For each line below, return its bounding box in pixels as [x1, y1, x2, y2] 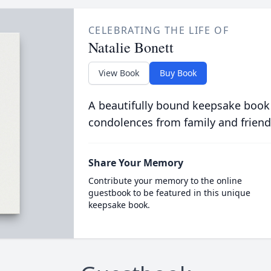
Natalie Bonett [88, 38, 174, 57]
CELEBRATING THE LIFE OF [88, 24, 229, 37]
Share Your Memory [88, 156, 183, 169]
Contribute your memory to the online [88, 175, 242, 186]
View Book [98, 67, 139, 79]
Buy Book [159, 67, 197, 79]
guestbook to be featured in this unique [88, 187, 250, 198]
